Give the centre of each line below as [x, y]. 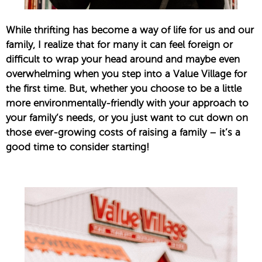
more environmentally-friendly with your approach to [127, 103]
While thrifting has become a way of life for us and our [130, 30]
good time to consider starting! [77, 147]
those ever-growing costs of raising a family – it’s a [123, 132]
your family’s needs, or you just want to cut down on [127, 118]
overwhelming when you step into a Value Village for [126, 74]
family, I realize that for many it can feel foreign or [119, 44]
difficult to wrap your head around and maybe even [123, 59]
